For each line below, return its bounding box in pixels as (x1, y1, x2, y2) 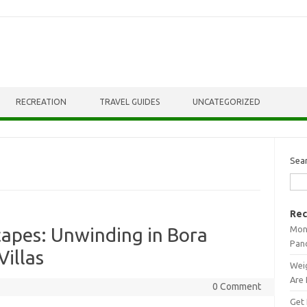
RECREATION (16, 97, 66, 106)
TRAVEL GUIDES (99, 97, 160, 106)
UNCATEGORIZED (193, 97, 260, 106)
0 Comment (212, 281, 261, 292)
